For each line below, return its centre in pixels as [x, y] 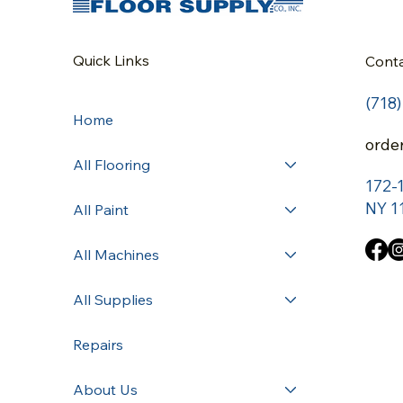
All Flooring [111, 165]
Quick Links [111, 60]
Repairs [98, 345]
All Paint [100, 210]
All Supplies [112, 300]
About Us [105, 390]
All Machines [116, 255]
